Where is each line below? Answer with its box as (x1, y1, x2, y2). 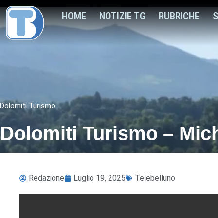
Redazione (29, 173, 64, 182)
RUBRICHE (159, 10, 200, 22)
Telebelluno (135, 173, 175, 182)
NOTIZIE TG (99, 10, 146, 22)
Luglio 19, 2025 (73, 173, 126, 182)
